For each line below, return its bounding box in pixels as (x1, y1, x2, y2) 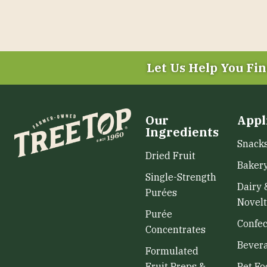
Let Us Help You (147, 60, 243, 76)
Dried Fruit (145, 150, 195, 162)
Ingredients (145, 124, 219, 140)
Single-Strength (145, 171, 216, 183)
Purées (145, 187, 177, 198)
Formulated (145, 245, 198, 257)
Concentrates (145, 223, 206, 235)
